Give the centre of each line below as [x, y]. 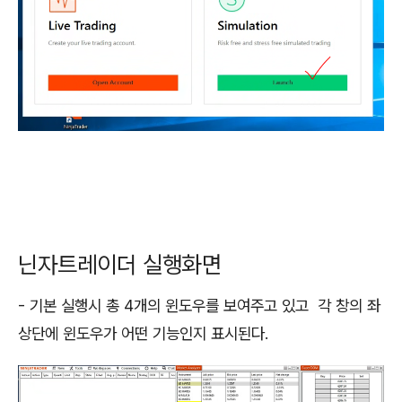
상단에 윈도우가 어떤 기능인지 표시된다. [145, 334]
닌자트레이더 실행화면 [126, 264]
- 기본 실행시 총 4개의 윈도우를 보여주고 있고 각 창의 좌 [199, 306]
